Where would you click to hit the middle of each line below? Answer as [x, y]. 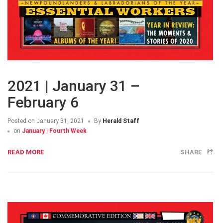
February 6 [43, 103]
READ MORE [26, 152]
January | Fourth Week [54, 131]
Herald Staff [121, 121]
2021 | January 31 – [74, 86]
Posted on [21, 121]
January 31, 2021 [59, 121]
